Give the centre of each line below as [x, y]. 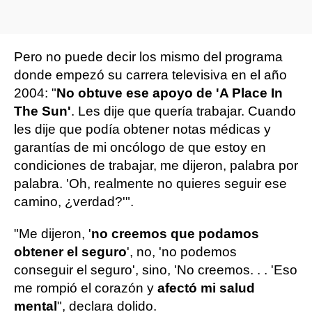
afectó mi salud [206, 288]
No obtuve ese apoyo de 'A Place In [170, 93]
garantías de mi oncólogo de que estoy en [140, 147]
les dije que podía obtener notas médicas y [142, 129]
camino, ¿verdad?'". [74, 202]
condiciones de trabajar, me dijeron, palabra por [156, 165]
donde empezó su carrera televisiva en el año [150, 75]
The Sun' [42, 111]
